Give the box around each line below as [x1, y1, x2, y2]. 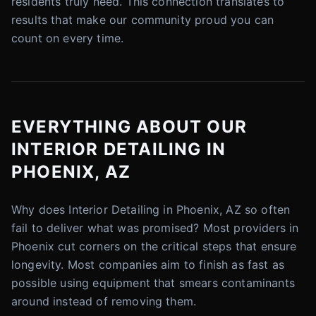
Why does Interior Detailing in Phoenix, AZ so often [11, 202, 291, 217]
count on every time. [11, 31, 124, 45]
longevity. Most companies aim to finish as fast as [11, 257, 285, 272]
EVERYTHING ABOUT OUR [11, 116, 248, 137]
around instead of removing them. [11, 294, 197, 308]
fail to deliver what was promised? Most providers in [11, 221, 299, 235]
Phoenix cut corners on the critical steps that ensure [11, 239, 297, 253]
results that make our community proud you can [11, 13, 274, 27]
